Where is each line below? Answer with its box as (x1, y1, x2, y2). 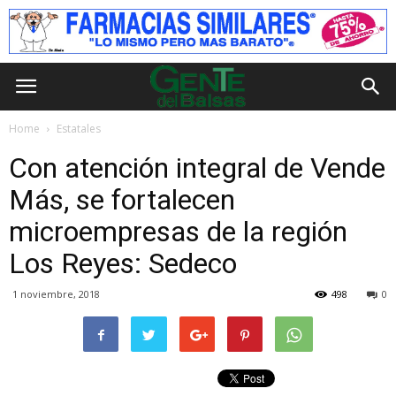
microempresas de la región (9, 215, 347, 248)
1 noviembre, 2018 (12, 287, 100, 301)
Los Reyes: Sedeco (9, 247, 237, 280)
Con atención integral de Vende (9, 151, 385, 185)
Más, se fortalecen (9, 183, 235, 217)
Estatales (57, 121, 101, 136)
